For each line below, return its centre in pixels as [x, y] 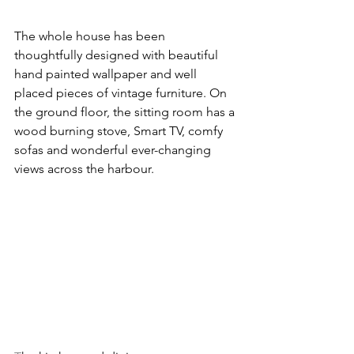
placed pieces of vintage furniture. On [122, 93]
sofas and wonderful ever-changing [114, 150]
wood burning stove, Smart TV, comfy [120, 131]
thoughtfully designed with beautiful [118, 55]
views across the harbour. [84, 169]
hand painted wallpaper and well [107, 74]
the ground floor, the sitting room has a [126, 112]
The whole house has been [91, 36]
